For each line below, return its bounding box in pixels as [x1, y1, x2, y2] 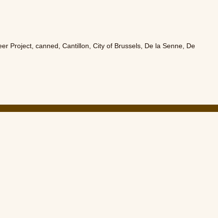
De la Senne [145, 42, 183, 50]
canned [36, 42, 59, 50]
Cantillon [62, 42, 90, 50]
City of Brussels [93, 42, 141, 50]
